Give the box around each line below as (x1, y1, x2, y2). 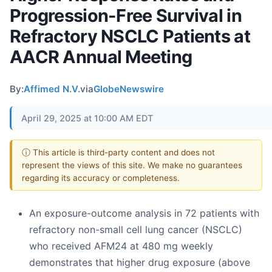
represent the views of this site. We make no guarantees (22, 160, 242, 170)
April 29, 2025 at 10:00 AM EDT (21, 112, 153, 123)
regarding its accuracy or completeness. (22, 172, 180, 183)
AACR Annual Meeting (10, 46, 192, 67)
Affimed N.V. (24, 83, 80, 95)
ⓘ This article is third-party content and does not (22, 147, 215, 157)
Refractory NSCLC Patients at (10, 25, 250, 47)
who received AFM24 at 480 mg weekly (29, 240, 213, 253)
